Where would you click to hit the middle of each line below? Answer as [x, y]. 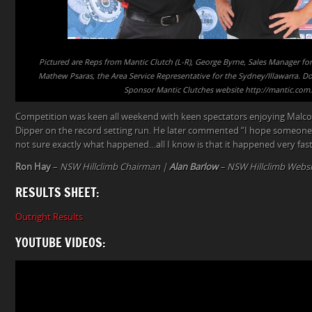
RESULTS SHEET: [57, 192]
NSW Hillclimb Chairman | [115, 166]
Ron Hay [33, 166]
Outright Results [49, 217]
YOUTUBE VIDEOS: [61, 242]
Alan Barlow [194, 166]
